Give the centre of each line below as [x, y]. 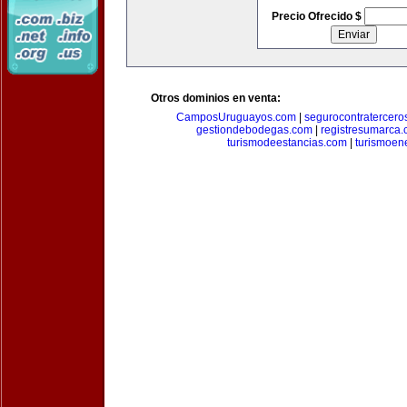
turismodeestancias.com [287, 143]
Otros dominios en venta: [216, 98]
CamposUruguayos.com [236, 117]
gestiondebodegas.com [254, 130]
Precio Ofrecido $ [318, 16]
